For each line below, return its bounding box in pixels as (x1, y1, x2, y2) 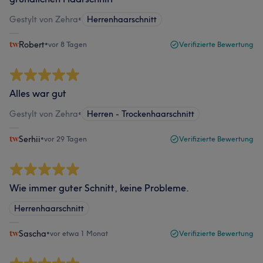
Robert (19, 39, 45, 50)
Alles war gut (9, 87, 66, 99)
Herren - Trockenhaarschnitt (87, 109, 194, 119)
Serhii (19, 134, 41, 144)
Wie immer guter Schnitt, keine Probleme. (9, 182, 189, 194)
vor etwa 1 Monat (50, 229, 108, 238)
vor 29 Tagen (44, 134, 87, 143)
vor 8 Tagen (48, 40, 87, 49)
